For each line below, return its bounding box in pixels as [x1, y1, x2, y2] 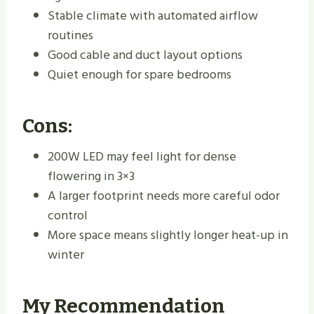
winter [48, 245, 84, 266]
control [48, 205, 88, 226]
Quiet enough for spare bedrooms [48, 64, 231, 86]
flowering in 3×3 [48, 166, 135, 187]
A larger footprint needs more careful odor [48, 186, 280, 207]
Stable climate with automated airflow [48, 6, 258, 27]
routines [48, 25, 93, 46]
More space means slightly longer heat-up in [48, 225, 288, 246]
